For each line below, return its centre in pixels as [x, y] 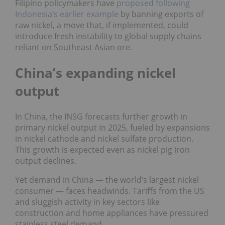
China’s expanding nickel [95, 73]
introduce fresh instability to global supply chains [108, 36]
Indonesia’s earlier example [67, 14]
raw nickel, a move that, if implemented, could [102, 25]
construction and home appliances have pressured [112, 213]
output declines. [46, 161]
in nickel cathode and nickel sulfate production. [104, 139]
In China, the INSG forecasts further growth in [101, 117]
